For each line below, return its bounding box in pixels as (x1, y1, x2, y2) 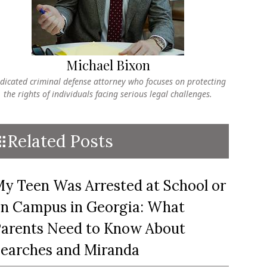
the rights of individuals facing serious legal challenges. (4, 88, 213, 100)
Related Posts (7, 131, 113, 152)
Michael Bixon (66, 56, 150, 74)
